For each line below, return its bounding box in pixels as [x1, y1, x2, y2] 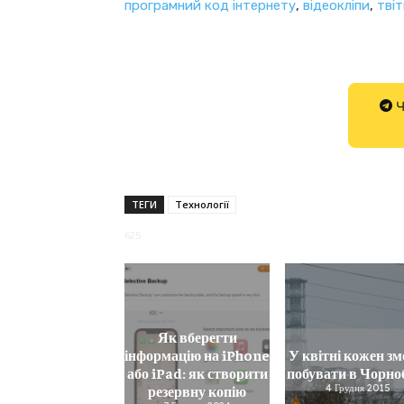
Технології [175, 197, 229, 211]
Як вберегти [157, 326, 237, 345]
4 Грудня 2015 [325, 381, 390, 394]
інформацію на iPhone [124, 344, 271, 363]
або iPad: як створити [126, 363, 268, 381]
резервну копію [148, 381, 247, 399]
